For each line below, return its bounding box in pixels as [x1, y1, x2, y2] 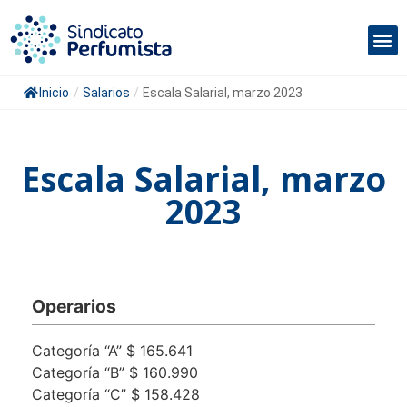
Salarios [83, 85, 130, 101]
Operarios [32, 295, 116, 318]
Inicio [39, 85, 69, 101]
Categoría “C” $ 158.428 [32, 385, 200, 404]
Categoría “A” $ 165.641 [32, 342, 193, 361]
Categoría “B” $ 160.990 [32, 363, 198, 382]
